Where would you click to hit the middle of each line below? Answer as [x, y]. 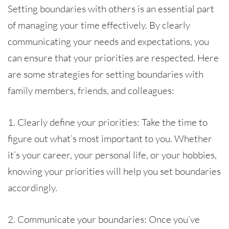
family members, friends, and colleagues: [91, 90]
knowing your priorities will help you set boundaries [114, 171]
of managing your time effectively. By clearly [99, 25]
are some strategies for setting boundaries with [106, 74]
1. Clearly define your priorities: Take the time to [108, 122]
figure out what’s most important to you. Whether [110, 138]
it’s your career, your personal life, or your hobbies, [112, 155]
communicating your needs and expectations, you [108, 41]
